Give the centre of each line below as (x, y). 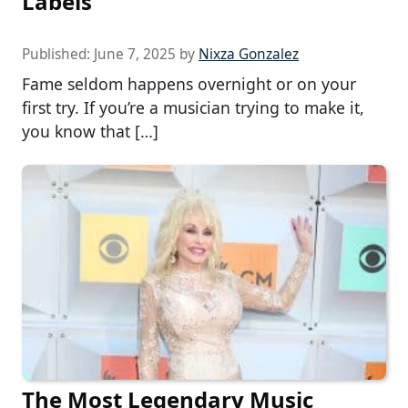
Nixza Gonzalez (249, 55)
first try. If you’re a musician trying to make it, (193, 108)
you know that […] (90, 132)
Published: (58, 55)
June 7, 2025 (135, 55)
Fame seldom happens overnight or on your (189, 84)
